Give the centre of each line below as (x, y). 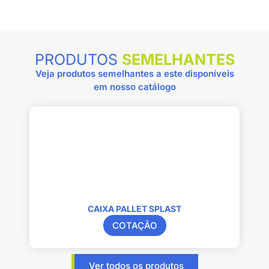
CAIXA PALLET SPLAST (134, 208)
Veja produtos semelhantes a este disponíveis (134, 73)
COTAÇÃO (134, 225)
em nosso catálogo (134, 86)
